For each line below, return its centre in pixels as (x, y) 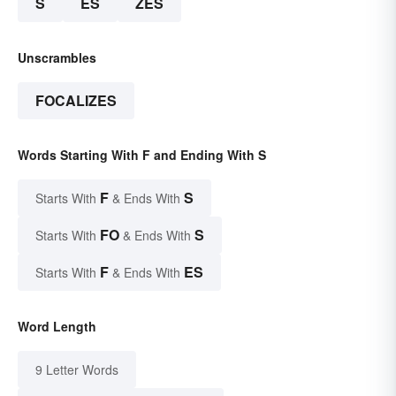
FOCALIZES (76, 101)
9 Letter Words (77, 370)
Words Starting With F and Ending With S (142, 155)
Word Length (57, 327)
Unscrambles (57, 58)
